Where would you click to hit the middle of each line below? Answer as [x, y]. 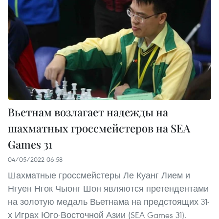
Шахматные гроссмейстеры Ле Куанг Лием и [99, 175]
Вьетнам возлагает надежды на [88, 112]
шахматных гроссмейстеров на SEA [99, 128]
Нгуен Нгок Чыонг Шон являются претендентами [108, 188]
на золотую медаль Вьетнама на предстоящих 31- [109, 201]
